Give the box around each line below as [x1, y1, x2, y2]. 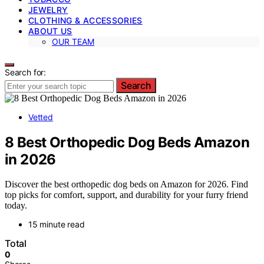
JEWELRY [28, 4, 68, 15]
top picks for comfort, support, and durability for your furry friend [5, 190, 248, 200]
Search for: [5, 67, 47, 77]
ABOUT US [28, 25, 72, 36]
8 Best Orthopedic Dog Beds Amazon [5, 133, 250, 151]
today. [5, 200, 27, 211]
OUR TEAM [52, 36, 94, 47]
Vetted [28, 111, 53, 122]
